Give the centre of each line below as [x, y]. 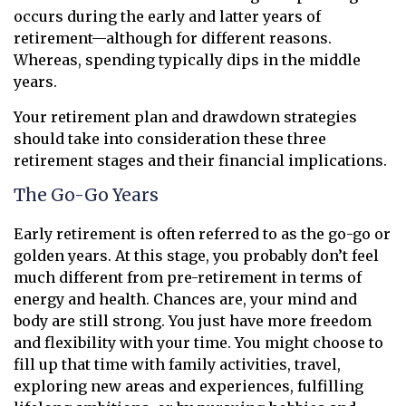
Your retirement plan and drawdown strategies [185, 117]
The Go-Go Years [86, 195]
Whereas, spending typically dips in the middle [187, 60]
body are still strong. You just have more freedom [193, 320]
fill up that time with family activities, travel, [177, 364]
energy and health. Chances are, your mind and [185, 299]
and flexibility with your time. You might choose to [198, 342]
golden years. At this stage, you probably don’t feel [196, 255]
